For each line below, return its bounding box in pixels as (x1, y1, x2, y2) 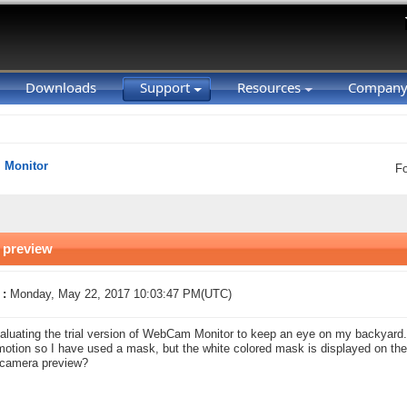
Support (140, 78, 194, 96)
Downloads (25, 78, 96, 96)
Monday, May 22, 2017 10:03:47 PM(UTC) (10, 288, 232, 301)
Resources (237, 78, 304, 96)
